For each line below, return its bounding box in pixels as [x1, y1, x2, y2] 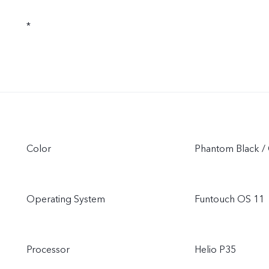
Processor [26, 243, 70, 256]
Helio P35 [195, 243, 236, 256]
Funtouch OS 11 [195, 192, 264, 206]
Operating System [26, 192, 105, 206]
